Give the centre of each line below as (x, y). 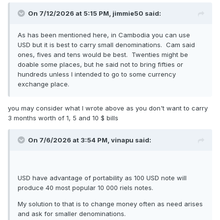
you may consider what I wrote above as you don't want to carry (108, 108)
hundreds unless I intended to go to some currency (97, 74)
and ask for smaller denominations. (72, 214)
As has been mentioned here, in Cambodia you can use (104, 35)
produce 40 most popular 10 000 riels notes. (85, 188)
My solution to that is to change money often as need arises (110, 204)
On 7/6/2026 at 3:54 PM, (69, 140)
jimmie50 (128, 14)
